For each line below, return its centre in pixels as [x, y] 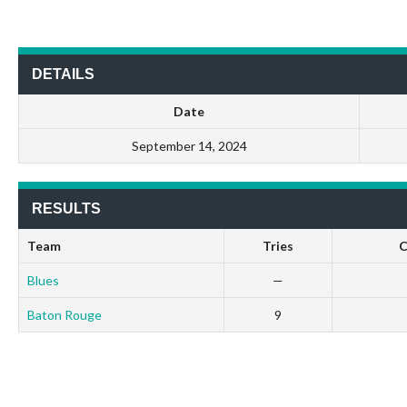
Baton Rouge [64, 314]
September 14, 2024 [189, 145]
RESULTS [66, 208]
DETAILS [63, 74]
